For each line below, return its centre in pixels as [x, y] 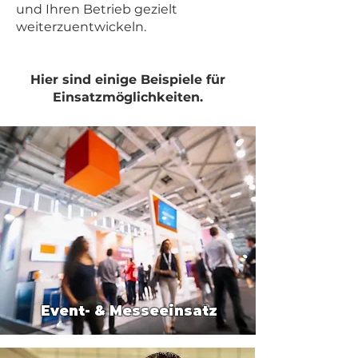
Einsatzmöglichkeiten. [128, 97]
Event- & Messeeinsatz [129, 311]
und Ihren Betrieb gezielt [97, 9]
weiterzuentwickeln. [81, 27]
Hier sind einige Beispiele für [128, 80]
